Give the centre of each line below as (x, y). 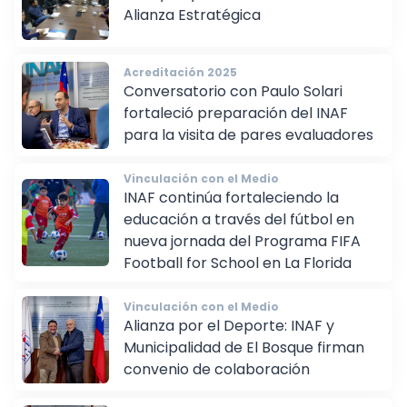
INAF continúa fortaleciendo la (231, 211)
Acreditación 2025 (180, 85)
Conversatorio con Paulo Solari (233, 104)
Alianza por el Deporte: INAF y (229, 339)
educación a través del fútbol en (239, 233)
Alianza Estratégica (192, 28)
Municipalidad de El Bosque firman (244, 361)
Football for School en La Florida (238, 276)
